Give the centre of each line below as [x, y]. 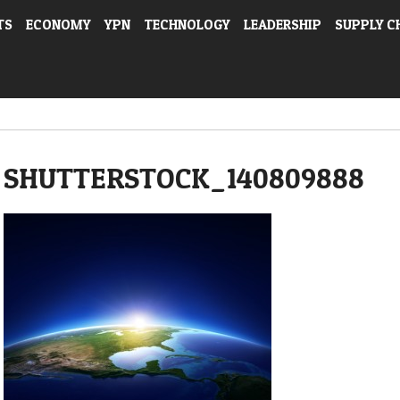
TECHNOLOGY [187, 25]
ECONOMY [58, 25]
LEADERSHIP [283, 25]
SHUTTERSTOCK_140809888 [184, 178]
